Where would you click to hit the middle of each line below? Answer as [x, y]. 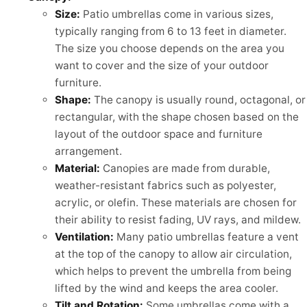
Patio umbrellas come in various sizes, [177, 14]
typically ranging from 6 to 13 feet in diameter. [171, 32]
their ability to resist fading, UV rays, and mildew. [178, 220]
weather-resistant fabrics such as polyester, [165, 186]
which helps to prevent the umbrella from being [173, 271]
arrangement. [88, 151]
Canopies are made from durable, [185, 169]
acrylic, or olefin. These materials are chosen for [176, 203]
